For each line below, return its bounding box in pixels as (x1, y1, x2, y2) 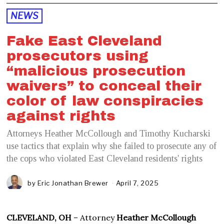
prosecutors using (6, 48, 149, 64)
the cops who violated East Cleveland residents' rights (6, 153, 203, 164)
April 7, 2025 (115, 179, 159, 187)
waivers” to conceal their (6, 78, 202, 94)
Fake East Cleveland (6, 33, 162, 49)
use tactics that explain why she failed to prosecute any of (6, 141, 217, 151)
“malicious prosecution (6, 63, 186, 79)
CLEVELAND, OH (6, 212, 72, 223)
